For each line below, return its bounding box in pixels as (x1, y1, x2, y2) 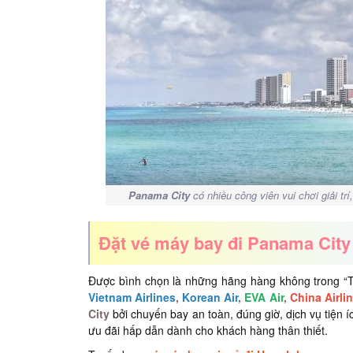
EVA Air (244, 289, 284, 305)
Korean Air (182, 289, 239, 305)
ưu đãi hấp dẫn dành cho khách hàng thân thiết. (88, 322, 328, 338)
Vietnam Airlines (88, 289, 176, 305)
